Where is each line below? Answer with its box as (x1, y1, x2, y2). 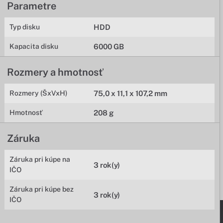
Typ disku (9, 23, 40, 31)
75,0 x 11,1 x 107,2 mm (94, 89, 168, 98)
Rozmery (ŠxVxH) (9, 89, 68, 97)
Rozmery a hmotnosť (7, 66, 104, 78)
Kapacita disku (9, 42, 59, 50)
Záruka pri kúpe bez (9, 185, 74, 193)
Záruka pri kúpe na (9, 155, 71, 163)
